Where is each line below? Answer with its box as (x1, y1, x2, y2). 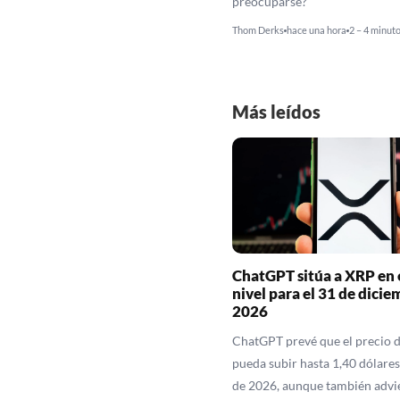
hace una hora (286, 24, 346, 37)
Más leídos (231, 101, 321, 123)
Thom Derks (231, 24, 284, 37)
